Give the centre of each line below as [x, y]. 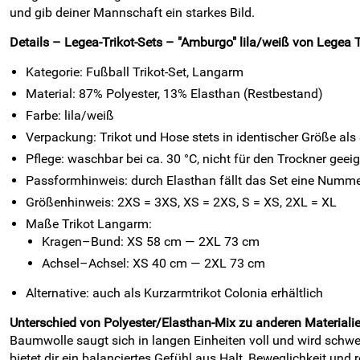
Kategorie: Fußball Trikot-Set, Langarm [135, 72]
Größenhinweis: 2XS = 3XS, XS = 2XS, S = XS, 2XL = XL [181, 202]
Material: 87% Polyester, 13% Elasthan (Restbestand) [174, 94]
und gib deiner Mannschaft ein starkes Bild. [132, 12]
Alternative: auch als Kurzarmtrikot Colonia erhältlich [174, 293]
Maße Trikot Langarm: [89, 224]
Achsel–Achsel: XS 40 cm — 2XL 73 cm [153, 263]
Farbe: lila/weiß [70, 115]
